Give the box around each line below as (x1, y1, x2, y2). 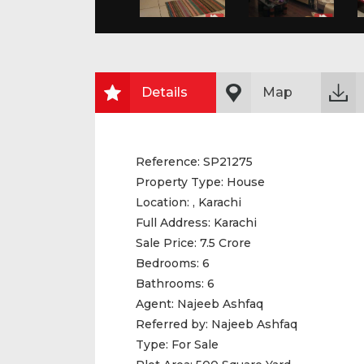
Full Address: (136, 215, 214, 230)
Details (141, 84, 188, 100)
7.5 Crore (197, 236, 251, 250)
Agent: (136, 297, 177, 311)
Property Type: (136, 175, 223, 189)
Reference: (136, 154, 200, 169)
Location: (136, 195, 189, 210)
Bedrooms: (136, 256, 199, 271)
